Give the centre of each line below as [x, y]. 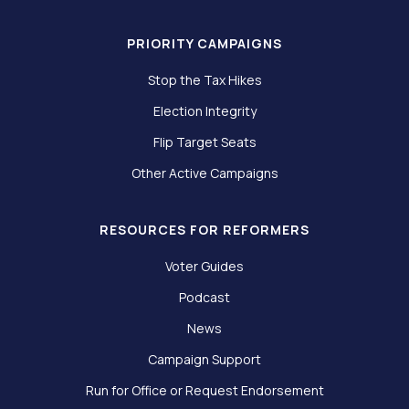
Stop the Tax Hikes [204, 80]
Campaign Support [204, 360]
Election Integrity [204, 111]
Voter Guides [204, 267]
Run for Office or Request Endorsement [204, 391]
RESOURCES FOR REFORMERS [204, 230]
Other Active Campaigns [204, 173]
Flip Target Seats [204, 142]
